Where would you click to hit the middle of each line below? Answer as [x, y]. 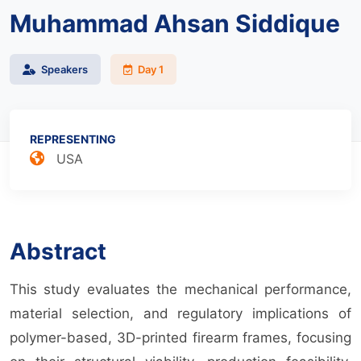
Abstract [58, 251]
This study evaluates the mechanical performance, [180, 289]
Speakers [63, 69]
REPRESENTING [73, 139]
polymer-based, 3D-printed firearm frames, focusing [180, 337]
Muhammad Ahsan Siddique [175, 23]
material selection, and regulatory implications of [180, 313]
